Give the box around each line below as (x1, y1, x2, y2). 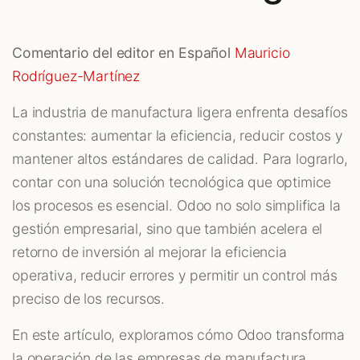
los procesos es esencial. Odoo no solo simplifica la (12, 197, 341, 215)
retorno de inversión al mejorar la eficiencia (12, 243, 287, 261)
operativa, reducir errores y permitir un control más (12, 267, 337, 284)
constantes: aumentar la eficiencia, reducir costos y (12, 127, 343, 145)
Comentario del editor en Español (12, 44, 231, 62)
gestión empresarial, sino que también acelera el (12, 220, 323, 238)
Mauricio (234, 44, 290, 62)
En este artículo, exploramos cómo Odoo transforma (12, 326, 346, 344)
